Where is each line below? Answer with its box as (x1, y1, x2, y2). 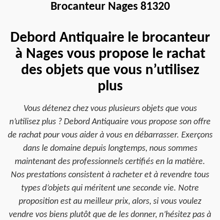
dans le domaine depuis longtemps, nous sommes (23, 144, 197, 153)
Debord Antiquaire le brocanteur (10, 30, 210, 46)
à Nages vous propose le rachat (15, 47, 205, 62)
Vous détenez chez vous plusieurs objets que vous (23, 104, 197, 113)
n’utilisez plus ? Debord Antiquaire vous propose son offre (9, 117, 211, 127)
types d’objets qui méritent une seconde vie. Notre (21, 184, 199, 193)
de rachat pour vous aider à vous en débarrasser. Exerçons (7, 131, 213, 140)
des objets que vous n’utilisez (21, 63, 199, 78)
